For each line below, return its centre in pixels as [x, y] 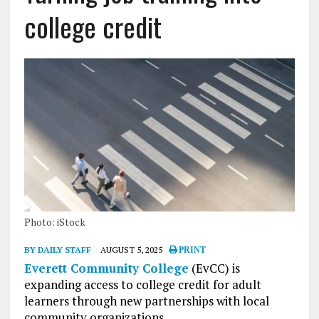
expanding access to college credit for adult [142, 284]
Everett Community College [106, 268]
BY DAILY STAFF [57, 249]
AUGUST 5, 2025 [131, 249]
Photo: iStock [54, 221]
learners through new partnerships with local [146, 300]
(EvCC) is [214, 268]
